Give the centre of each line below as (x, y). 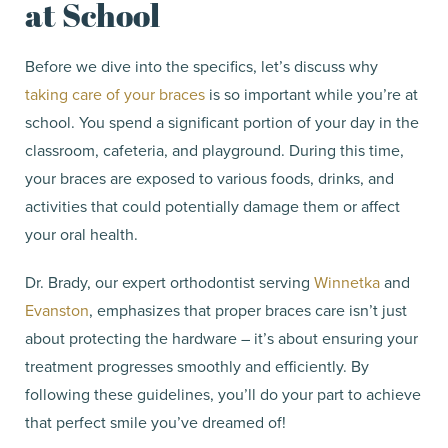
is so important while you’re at (311, 94)
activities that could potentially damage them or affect (212, 206)
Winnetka (347, 282)
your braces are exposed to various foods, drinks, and (209, 178)
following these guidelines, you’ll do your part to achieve (223, 394)
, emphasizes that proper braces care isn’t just (248, 310)
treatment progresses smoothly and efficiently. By (197, 366)
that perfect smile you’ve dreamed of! (155, 422)
